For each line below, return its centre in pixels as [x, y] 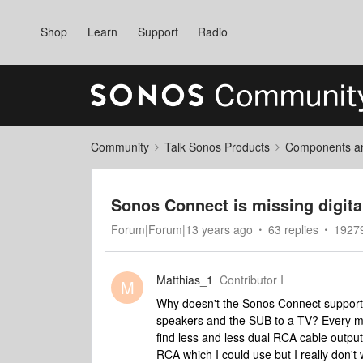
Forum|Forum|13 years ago [182, 229]
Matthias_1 [185, 280]
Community [120, 147]
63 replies [293, 229]
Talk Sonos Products [217, 147]
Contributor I [252, 280]
